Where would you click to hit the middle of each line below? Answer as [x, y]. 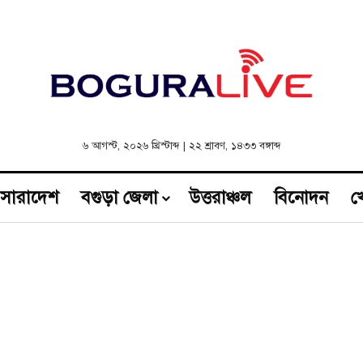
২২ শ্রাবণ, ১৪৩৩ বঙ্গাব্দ [235, 145]
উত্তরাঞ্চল [220, 197]
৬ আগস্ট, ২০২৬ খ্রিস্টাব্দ [131, 145]
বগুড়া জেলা [120, 197]
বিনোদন [301, 197]
